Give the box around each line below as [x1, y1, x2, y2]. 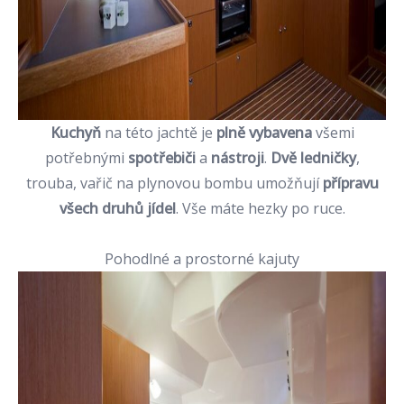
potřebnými [44, 148, 128, 168]
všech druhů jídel [59, 198, 176, 218]
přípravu [322, 173, 379, 193]
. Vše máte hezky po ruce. [175, 198, 345, 218]
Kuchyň [50, 123, 101, 142]
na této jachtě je [100, 123, 216, 142]
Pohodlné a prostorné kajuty [105, 249, 299, 269]
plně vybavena [216, 123, 312, 142]
